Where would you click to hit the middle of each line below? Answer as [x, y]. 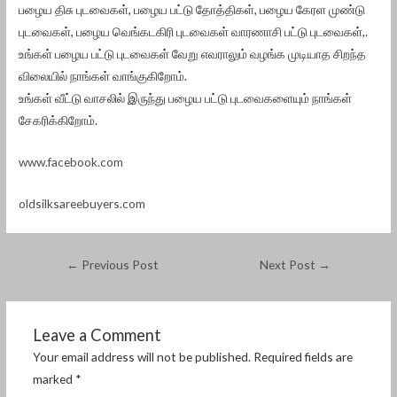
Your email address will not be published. [141, 357]
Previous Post [119, 265]
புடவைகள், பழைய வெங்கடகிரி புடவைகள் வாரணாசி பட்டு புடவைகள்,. [194, 32]
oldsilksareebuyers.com [82, 204]
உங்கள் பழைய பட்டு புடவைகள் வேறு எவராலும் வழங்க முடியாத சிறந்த [193, 54]
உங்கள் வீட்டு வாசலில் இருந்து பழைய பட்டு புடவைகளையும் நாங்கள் [186, 98]
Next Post [288, 265]
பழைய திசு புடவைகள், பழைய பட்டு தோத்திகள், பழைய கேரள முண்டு [192, 10]
